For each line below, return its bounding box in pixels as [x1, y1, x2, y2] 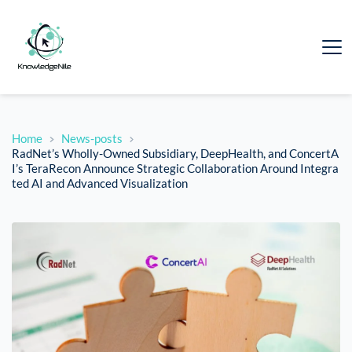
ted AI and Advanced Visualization [12, 176, 188, 191]
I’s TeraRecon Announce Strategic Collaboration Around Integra [12, 161, 339, 176]
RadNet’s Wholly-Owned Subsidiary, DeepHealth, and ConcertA [12, 146, 339, 161]
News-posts [60, 131, 123, 146]
